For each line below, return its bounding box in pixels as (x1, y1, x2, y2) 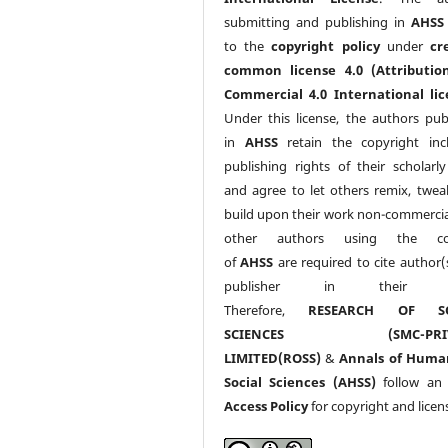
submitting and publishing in (224, 12, 411, 31)
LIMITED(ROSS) (224, 348, 322, 367)
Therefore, (224, 300, 309, 319)
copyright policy (271, 36, 380, 55)
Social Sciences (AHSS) (224, 372, 376, 391)
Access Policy (224, 396, 309, 415)
